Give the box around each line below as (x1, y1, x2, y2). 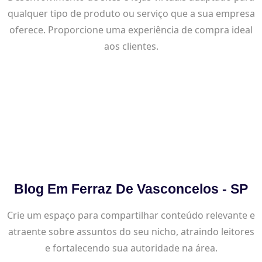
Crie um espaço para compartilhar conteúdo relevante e (7, 208, 255, 222)
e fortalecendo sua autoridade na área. (44, 241, 218, 254)
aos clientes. (104, 39, 158, 53)
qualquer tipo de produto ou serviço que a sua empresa (7, 6, 255, 20)
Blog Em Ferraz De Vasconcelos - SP (14, 181, 248, 196)
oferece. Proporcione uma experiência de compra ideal (9, 23, 253, 36)
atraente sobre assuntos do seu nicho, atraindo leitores (8, 225, 254, 238)
